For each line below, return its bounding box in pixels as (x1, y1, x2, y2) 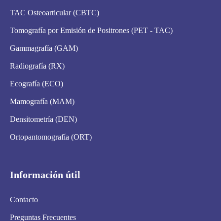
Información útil (10, 169, 80, 181)
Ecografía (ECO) (10, 79, 63, 88)
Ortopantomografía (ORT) (10, 133, 92, 142)
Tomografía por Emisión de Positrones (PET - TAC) (10, 26, 173, 35)
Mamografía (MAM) (10, 97, 74, 106)
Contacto (10, 195, 38, 204)
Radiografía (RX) (10, 62, 65, 71)
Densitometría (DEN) (10, 115, 77, 124)
